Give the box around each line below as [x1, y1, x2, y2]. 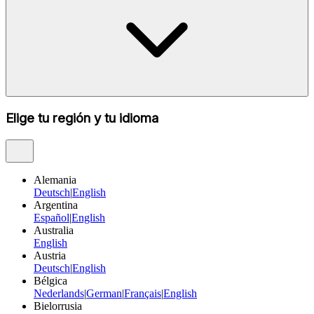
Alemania [34, 173, 76, 186]
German [86, 287, 122, 299]
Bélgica [34, 274, 67, 287]
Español [34, 211, 69, 224]
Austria [34, 249, 66, 261]
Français [124, 287, 161, 299]
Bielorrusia [34, 299, 82, 312]
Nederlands [34, 287, 84, 299]
